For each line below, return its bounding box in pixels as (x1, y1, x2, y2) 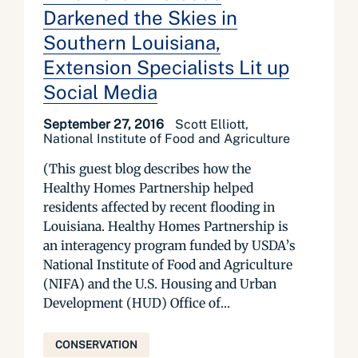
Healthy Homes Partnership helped (43, 180, 253, 196)
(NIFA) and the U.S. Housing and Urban (43, 276, 276, 292)
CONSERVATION (55, 339, 137, 351)
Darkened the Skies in (43, 6, 237, 29)
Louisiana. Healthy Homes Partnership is (43, 218, 288, 234)
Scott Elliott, (175, 117, 249, 132)
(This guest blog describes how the (43, 161, 251, 177)
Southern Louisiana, (43, 31, 221, 54)
